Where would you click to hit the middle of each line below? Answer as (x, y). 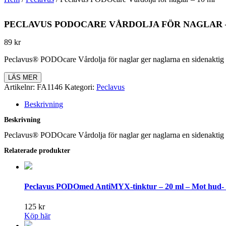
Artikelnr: (20, 87)
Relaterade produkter (37, 151)
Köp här (37, 215)
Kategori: (80, 87)
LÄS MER (23, 78)
